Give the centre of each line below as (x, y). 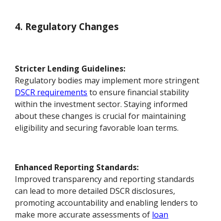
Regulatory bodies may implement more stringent (107, 80)
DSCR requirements (51, 92)
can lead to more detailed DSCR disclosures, (95, 191)
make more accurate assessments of (84, 214)
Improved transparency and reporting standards (105, 179)
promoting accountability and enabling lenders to (107, 203)
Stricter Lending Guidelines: (70, 68)
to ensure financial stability (138, 92)
